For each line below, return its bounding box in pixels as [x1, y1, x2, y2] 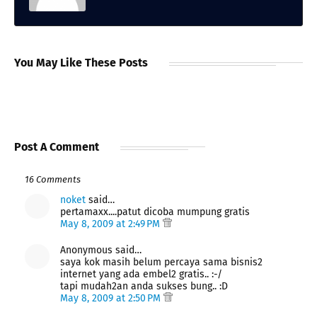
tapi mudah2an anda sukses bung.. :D [60, 279, 228, 292]
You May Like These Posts [14, 55, 148, 69]
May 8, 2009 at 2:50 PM [60, 292, 163, 304]
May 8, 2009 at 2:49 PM [60, 217, 163, 230]
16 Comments [25, 173, 81, 185]
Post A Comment [14, 139, 99, 154]
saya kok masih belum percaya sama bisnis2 [60, 255, 263, 268]
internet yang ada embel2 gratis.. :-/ [60, 267, 222, 280]
